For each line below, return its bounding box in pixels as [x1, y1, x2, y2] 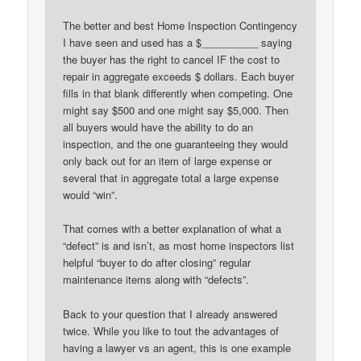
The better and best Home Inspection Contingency [63, 18, 298, 34]
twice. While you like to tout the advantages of [63, 322, 280, 338]
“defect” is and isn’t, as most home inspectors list [63, 238, 295, 254]
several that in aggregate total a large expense [63, 170, 280, 186]
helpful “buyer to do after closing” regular [63, 255, 251, 271]
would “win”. [63, 187, 118, 203]
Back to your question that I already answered [63, 305, 278, 322]
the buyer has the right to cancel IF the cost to [63, 52, 280, 68]
